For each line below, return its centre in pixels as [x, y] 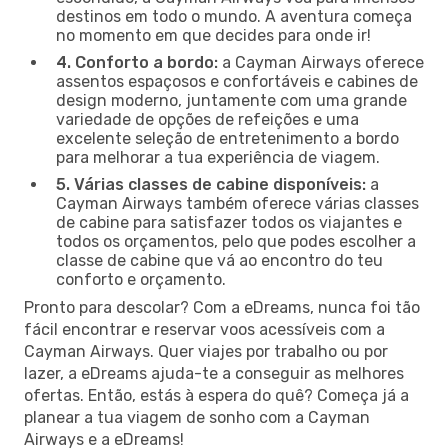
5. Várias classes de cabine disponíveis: [211, 184]
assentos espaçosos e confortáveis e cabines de [237, 81]
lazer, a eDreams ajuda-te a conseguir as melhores [214, 373]
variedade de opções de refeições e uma [207, 119]
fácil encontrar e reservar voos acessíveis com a [204, 329]
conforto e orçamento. [141, 279]
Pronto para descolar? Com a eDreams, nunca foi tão [222, 307]
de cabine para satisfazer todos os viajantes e [229, 222]
